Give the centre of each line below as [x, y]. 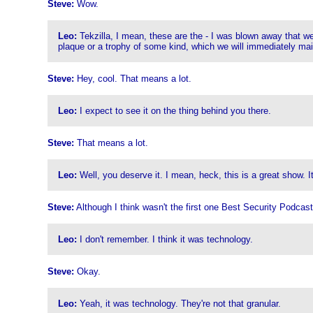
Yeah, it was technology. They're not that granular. [179, 304]
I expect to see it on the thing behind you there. [174, 111]
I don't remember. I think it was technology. [165, 239]
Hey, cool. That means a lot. [132, 79]
